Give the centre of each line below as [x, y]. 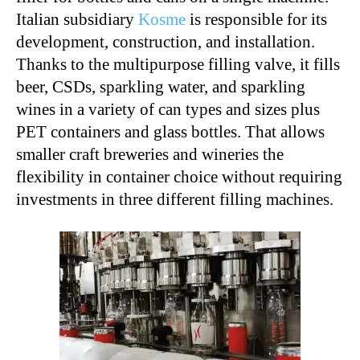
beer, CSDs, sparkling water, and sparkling [161, 86]
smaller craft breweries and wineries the [150, 154]
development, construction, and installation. [166, 41]
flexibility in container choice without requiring [179, 176]
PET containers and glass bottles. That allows [170, 131]
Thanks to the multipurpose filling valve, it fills [178, 64]
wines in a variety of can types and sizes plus [168, 109]
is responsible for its [256, 19]
